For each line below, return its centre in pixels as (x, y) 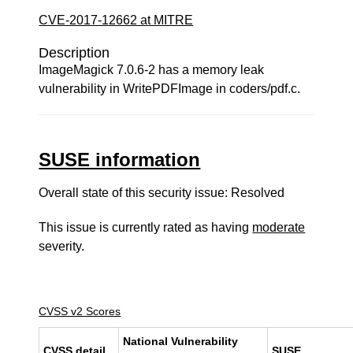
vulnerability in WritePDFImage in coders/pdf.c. (170, 89)
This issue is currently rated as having (146, 227)
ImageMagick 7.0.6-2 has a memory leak (152, 70)
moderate (279, 227)
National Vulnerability (181, 341)
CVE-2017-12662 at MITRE (116, 20)
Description (74, 53)
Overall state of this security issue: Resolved (162, 193)
